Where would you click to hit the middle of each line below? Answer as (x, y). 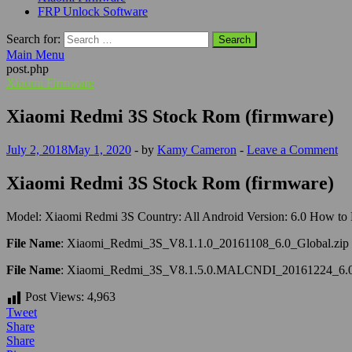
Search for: (33, 39)
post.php (27, 69)
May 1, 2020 (99, 149)
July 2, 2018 (37, 149)
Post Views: (55, 296)
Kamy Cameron (197, 149)
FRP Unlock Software (93, 11)
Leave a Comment (292, 149)
